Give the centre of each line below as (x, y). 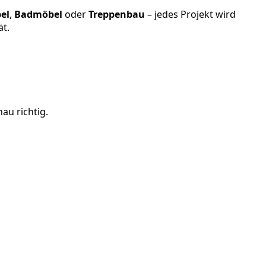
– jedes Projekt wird (190, 15)
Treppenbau (117, 15)
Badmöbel (38, 15)
